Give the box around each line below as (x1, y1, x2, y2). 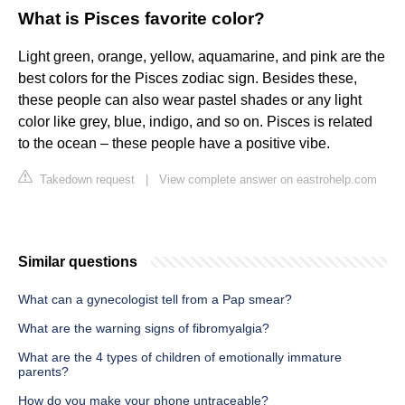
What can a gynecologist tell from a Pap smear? (18, 292, 292, 307)
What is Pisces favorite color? (18, 9, 265, 29)
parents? (18, 364, 69, 380)
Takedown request (36, 173, 135, 187)
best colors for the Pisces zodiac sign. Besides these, (18, 71, 357, 87)
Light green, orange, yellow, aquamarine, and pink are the (18, 49, 385, 65)
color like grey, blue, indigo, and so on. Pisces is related (18, 114, 372, 130)
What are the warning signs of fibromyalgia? (18, 321, 269, 336)
